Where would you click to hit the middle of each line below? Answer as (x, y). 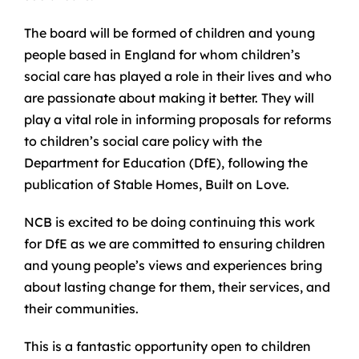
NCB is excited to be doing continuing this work (169, 222)
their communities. (81, 309)
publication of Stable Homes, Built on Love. (156, 184)
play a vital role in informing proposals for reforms (177, 119)
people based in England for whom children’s (162, 54)
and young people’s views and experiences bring (173, 265)
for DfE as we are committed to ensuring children (174, 244)
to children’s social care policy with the (143, 141)
